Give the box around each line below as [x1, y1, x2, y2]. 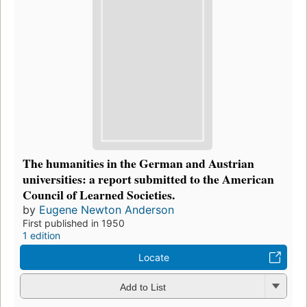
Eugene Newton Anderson [39, 203, 174, 217]
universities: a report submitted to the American [23, 170, 274, 188]
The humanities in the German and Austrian [23, 154, 254, 173]
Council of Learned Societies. [23, 186, 175, 204]
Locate [138, 251, 169, 264]
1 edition [23, 230, 60, 242]
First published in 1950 [23, 217, 125, 230]
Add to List [119, 281, 166, 293]
